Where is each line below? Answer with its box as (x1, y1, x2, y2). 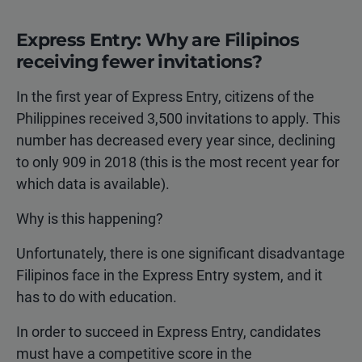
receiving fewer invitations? (16, 51, 263, 74)
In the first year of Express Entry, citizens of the (16, 88, 314, 106)
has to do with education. (16, 288, 177, 306)
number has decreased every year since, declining (16, 132, 335, 149)
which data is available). (16, 175, 170, 193)
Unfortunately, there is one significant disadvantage (16, 245, 345, 263)
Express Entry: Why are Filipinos (16, 29, 299, 52)
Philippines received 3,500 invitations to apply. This (16, 110, 340, 128)
